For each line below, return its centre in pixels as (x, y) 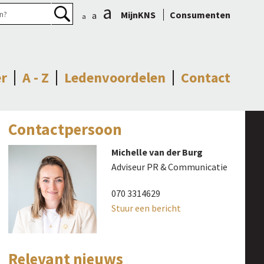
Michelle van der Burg (157, 152)
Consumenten (200, 15)
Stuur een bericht (146, 208)
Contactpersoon (65, 129)
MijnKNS (138, 15)
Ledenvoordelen (115, 77)
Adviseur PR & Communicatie (170, 166)
